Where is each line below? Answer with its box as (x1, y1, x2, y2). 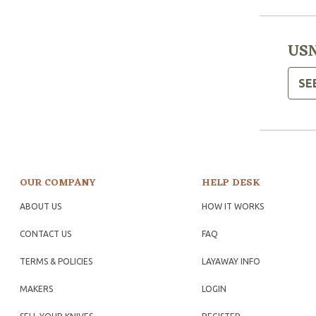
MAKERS (20, 284, 53, 294)
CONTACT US (20, 229, 71, 239)
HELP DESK (201, 174, 260, 193)
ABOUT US (20, 202, 61, 212)
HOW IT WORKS (201, 202, 264, 212)
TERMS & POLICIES (20, 257, 92, 267)
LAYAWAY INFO (201, 257, 260, 267)
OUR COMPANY (20, 174, 96, 193)
